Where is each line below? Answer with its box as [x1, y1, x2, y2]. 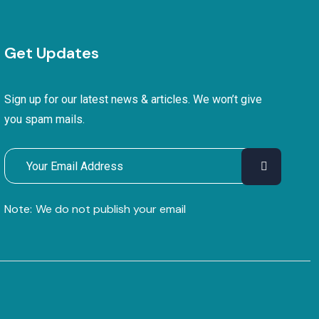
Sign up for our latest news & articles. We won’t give [4, 93, 262, 106]
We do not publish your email [35, 202, 186, 216]
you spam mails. [4, 113, 85, 126]
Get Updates [4, 43, 99, 63]
